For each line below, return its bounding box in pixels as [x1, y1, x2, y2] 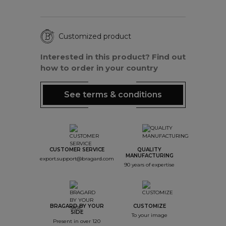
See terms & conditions [64, 90, 162, 100]
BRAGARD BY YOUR [49, 203, 104, 210]
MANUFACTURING [125, 152, 174, 159]
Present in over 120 [53, 218, 100, 225]
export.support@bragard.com [39, 155, 114, 162]
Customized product [59, 31, 131, 41]
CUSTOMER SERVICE [49, 146, 104, 153]
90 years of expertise [124, 161, 175, 168]
